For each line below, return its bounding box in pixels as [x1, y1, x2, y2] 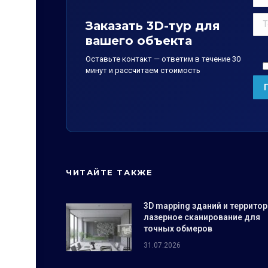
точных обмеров [144, 223, 212, 233]
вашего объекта [86, 33, 192, 48]
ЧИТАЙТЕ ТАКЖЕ [66, 167, 153, 177]
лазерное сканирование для [144, 212, 260, 222]
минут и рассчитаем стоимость [86, 65, 200, 75]
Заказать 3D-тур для [86, 18, 220, 33]
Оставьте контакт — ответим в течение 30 [86, 54, 240, 63]
